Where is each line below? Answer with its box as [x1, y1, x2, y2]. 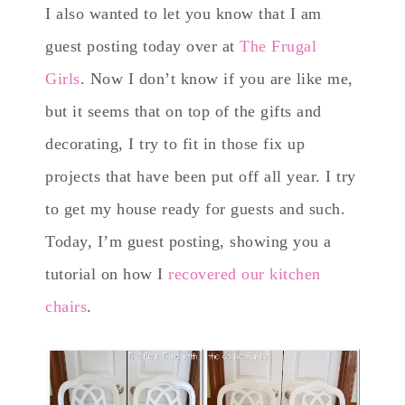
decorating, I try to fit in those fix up [45, 134, 305, 153]
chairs [45, 297, 87, 316]
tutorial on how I [45, 264, 164, 283]
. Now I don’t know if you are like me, [80, 69, 353, 88]
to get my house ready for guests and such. [45, 199, 345, 218]
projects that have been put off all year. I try [45, 166, 356, 185]
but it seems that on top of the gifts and [45, 101, 322, 120]
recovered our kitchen [163, 264, 321, 283]
